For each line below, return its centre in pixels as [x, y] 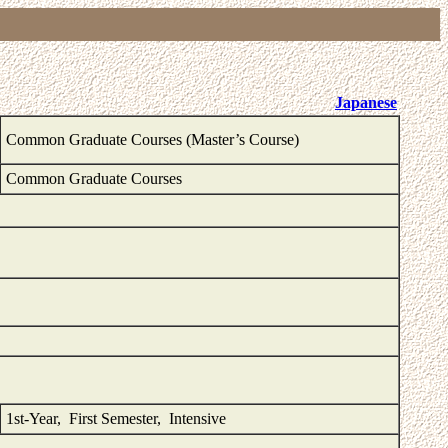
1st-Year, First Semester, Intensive [116, 418]
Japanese [366, 102]
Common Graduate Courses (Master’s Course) [152, 139]
